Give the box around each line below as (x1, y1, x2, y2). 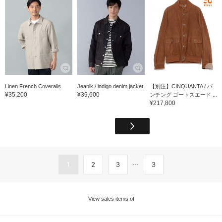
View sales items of (88, 195, 134, 202)
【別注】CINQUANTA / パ (149, 83, 213, 89)
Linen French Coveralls (5, 83, 61, 89)
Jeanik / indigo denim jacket (77, 83, 143, 89)
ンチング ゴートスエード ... (149, 91, 217, 98)
